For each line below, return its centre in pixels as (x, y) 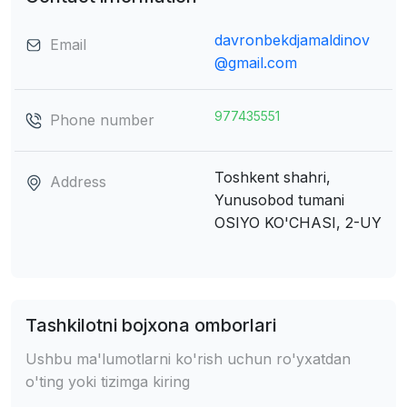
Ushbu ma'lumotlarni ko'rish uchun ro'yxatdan (188, 358)
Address (76, 181)
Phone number (100, 119)
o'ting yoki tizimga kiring (108, 381)
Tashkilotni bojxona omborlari (151, 325)
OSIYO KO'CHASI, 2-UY (298, 222)
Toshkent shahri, (273, 177)
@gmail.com (256, 62)
